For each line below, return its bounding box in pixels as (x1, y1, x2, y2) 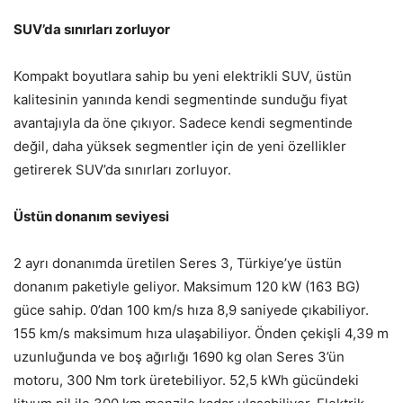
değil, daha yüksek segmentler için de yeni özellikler (13, 138, 346, 156)
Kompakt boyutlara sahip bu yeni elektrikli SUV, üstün (13, 67, 352, 85)
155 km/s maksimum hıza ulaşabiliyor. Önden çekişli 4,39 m (13, 325, 389, 343)
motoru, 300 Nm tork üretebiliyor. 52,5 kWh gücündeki (13, 372, 359, 390)
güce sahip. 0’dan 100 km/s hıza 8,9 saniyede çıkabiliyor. (13, 301, 369, 319)
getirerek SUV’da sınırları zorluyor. (13, 161, 231, 179)
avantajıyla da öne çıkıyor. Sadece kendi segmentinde (13, 114, 353, 132)
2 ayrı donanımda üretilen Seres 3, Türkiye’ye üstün (13, 255, 342, 273)
